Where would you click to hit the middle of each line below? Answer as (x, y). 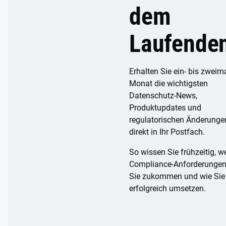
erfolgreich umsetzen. (167, 188)
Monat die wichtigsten (168, 83)
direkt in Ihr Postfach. (167, 132)
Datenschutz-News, (163, 96)
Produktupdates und (165, 108)
